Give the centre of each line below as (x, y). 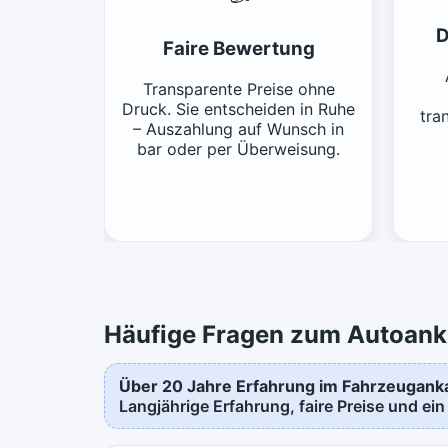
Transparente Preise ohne (238, 88)
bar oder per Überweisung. (238, 148)
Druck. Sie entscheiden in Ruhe (238, 108)
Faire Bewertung (238, 48)
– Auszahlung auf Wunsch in (238, 128)
